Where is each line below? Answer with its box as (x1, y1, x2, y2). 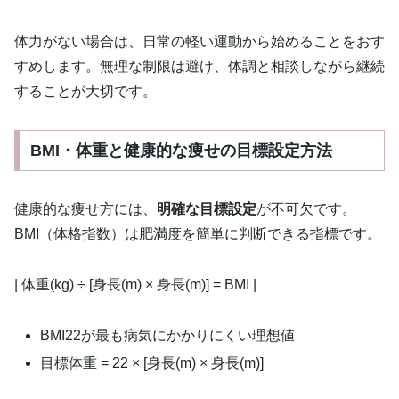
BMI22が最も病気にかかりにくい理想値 (40, 327, 296, 343)
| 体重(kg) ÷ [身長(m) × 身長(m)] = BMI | (14, 276, 256, 292)
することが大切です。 (14, 84, 157, 100)
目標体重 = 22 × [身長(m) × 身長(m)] (40, 354, 265, 370)
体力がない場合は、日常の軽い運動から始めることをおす (14, 34, 385, 50)
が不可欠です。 (256, 200, 356, 216)
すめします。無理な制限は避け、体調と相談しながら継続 (14, 59, 385, 75)
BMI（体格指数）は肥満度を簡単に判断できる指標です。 (14, 225, 381, 241)
